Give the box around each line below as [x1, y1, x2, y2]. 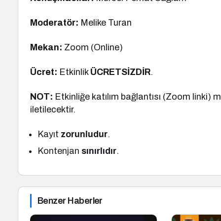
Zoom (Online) [62, 42, 123, 52]
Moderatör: [30, 18, 81, 28]
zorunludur [61, 129, 108, 139]
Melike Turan [80, 18, 132, 28]
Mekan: [30, 42, 62, 52]
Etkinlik [59, 67, 91, 77]
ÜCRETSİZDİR [90, 67, 151, 77]
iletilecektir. [30, 105, 75, 114]
